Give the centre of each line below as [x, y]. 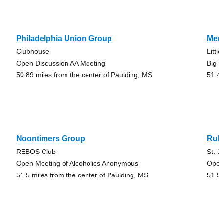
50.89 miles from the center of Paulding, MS [84, 75]
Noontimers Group [50, 139]
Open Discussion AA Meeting [60, 63]
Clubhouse [33, 51]
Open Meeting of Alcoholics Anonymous [77, 163]
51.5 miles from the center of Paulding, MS [82, 175]
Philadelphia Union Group [64, 38]
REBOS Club [36, 152]
